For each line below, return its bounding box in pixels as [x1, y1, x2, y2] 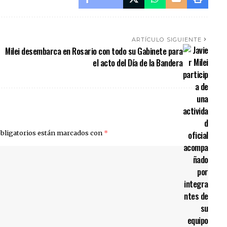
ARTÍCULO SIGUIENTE [131, 35, 202, 43]
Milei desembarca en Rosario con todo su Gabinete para [5, 44, 183, 57]
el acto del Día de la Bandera [93, 56, 183, 69]
